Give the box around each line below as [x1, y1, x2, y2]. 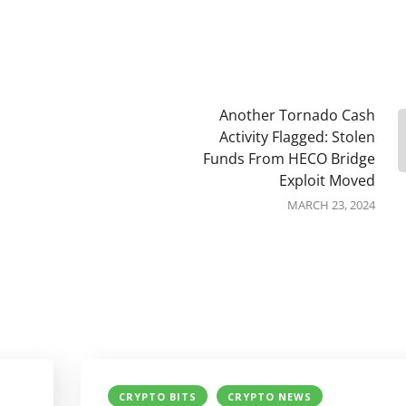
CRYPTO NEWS [227, 390, 312, 404]
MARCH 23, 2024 [287, 197, 375, 214]
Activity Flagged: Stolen [219, 127, 375, 148]
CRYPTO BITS [119, 390, 197, 404]
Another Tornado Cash [219, 105, 375, 126]
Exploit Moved [279, 170, 375, 191]
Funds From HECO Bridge [203, 149, 375, 169]
